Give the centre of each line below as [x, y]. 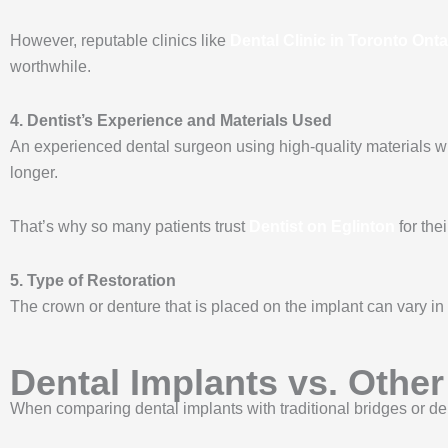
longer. [36, 172]
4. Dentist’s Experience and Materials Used [171, 120]
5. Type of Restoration [93, 280]
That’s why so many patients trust [127, 226]
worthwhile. [50, 66]
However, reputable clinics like [118, 40]
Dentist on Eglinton [322, 226]
